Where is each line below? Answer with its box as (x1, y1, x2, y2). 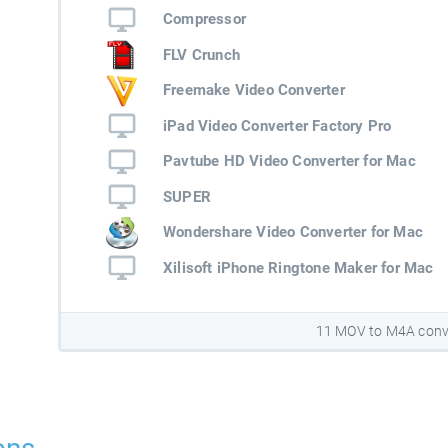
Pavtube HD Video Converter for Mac (162, 152, 416, 171)
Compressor (162, 10, 246, 29)
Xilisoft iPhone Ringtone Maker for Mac (162, 258, 434, 277)
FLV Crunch (162, 45, 240, 64)
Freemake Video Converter (162, 81, 345, 100)
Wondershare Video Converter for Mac (162, 223, 423, 242)
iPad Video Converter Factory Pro (162, 116, 392, 135)
